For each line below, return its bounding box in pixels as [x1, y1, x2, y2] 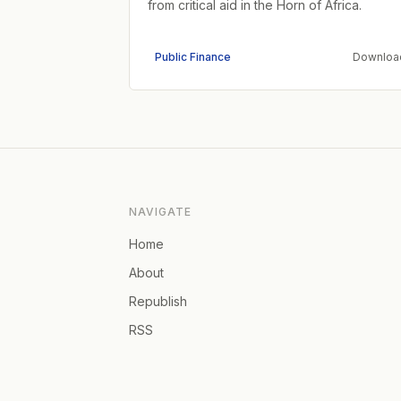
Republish [129, 293, 187, 309]
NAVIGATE [129, 204, 192, 218]
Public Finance [155, 49, 231, 64]
